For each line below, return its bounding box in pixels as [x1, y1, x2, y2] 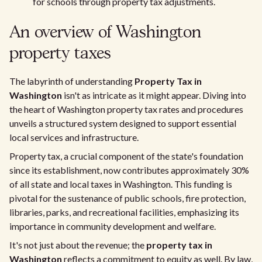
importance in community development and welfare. [9, 220, 216, 232]
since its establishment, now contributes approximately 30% [9, 164, 249, 175]
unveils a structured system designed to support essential [9, 118, 236, 129]
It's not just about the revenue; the [9, 239, 146, 250]
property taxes [9, 46, 111, 62]
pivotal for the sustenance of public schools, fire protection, [9, 192, 246, 204]
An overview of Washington [9, 25, 201, 41]
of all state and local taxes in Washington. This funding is [9, 178, 232, 189]
